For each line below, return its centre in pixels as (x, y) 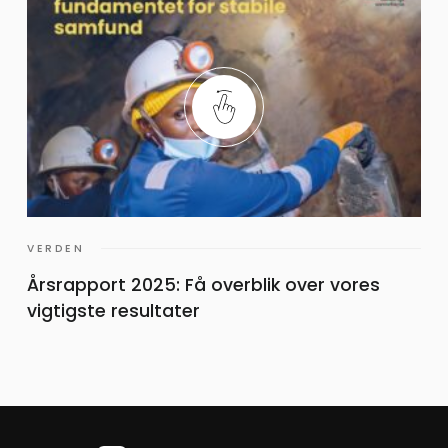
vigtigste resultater (113, 310)
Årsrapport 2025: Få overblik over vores (203, 284)
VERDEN (55, 248)
